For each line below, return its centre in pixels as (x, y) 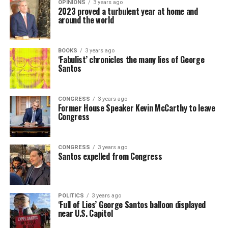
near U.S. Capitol (85, 213)
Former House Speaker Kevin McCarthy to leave (136, 108)
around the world (86, 20)
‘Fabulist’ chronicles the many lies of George (131, 60)
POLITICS (71, 196)
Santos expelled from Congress (110, 156)
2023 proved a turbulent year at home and (128, 11)
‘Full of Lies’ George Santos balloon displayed (132, 205)
